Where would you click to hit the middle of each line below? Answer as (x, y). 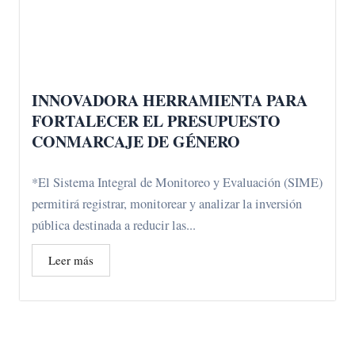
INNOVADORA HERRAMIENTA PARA (170, 101)
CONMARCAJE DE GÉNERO (136, 142)
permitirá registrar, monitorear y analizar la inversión (167, 204)
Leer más (71, 260)
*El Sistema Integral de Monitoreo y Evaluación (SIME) (177, 183)
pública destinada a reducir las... (114, 225)
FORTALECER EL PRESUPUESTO (156, 121)
